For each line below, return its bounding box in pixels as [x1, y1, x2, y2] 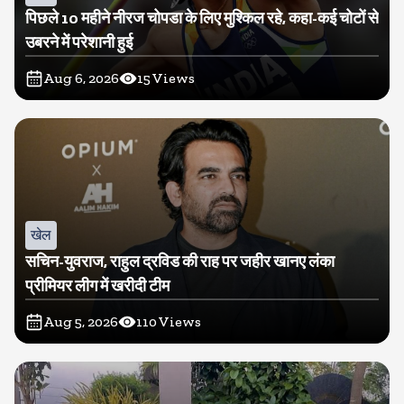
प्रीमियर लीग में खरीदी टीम [25, 276, 170, 296]
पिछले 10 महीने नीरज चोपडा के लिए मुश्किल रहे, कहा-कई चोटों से [25, 8, 379, 28]
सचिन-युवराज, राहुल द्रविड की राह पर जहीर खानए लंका [25, 252, 335, 271]
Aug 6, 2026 [43, 69, 119, 87]
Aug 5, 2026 [43, 313, 118, 330]
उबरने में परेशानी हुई [25, 32, 133, 52]
